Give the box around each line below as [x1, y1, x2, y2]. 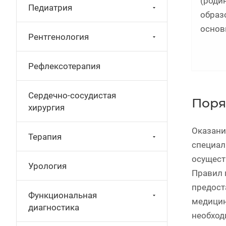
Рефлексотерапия [28, 61, 100, 71]
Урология [28, 161, 67, 171]
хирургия [28, 102, 65, 112]
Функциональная [28, 190, 97, 200]
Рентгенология [28, 32, 89, 42]
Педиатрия [28, 3, 72, 13]
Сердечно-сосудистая [28, 90, 116, 100]
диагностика [28, 202, 79, 212]
